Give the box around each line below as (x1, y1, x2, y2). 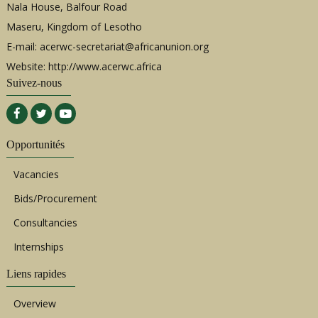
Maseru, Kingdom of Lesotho (6, 19, 142, 33)
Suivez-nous (6, 76, 62, 89)
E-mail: (6, 39, 40, 53)
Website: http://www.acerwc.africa (6, 59, 162, 73)
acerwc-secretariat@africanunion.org (40, 39, 209, 53)
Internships (13, 240, 64, 253)
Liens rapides (6, 267, 66, 280)
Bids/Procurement (13, 192, 97, 205)
